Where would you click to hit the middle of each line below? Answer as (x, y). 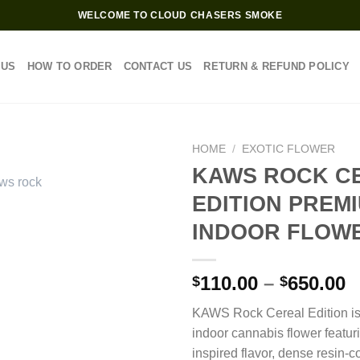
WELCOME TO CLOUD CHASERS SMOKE (180, 15)
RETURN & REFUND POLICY (276, 66)
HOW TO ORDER (70, 66)
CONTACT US (158, 66)
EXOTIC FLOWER (289, 149)
